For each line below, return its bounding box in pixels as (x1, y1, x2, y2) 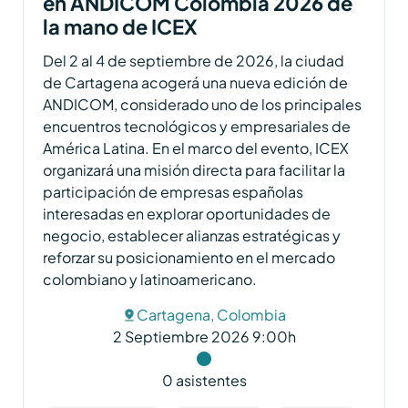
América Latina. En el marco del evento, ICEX (43, 138, 350, 158)
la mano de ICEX (43, 14, 199, 39)
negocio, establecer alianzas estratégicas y (43, 225, 342, 245)
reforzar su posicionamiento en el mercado (43, 247, 336, 267)
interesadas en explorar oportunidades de (43, 203, 331, 223)
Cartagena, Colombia (137, 304, 286, 324)
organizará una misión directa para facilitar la (43, 159, 346, 179)
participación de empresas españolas (43, 181, 304, 201)
